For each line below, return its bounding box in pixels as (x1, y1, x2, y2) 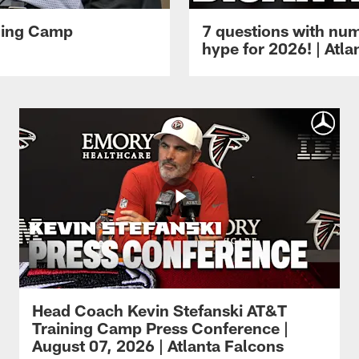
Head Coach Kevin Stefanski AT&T (32, 300, 287, 320)
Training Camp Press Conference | (32, 317, 288, 337)
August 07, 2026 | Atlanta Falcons (32, 335, 284, 355)
